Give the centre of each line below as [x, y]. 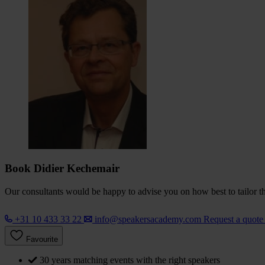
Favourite [42, 240]
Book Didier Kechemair [62, 169]
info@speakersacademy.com [148, 219]
